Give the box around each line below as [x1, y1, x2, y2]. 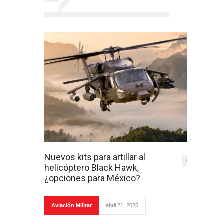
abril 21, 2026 [106, 202, 138, 208]
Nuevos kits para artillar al [44, 152, 145, 162]
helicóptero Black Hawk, [44, 162, 139, 173]
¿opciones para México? [44, 173, 140, 183]
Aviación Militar [51, 202, 92, 208]
